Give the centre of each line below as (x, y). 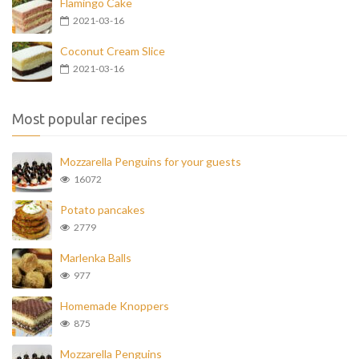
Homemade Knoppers (115, 306)
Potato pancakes (103, 210)
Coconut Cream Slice (113, 51)
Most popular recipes (79, 119)
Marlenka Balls (96, 258)
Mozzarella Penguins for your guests (151, 161)
